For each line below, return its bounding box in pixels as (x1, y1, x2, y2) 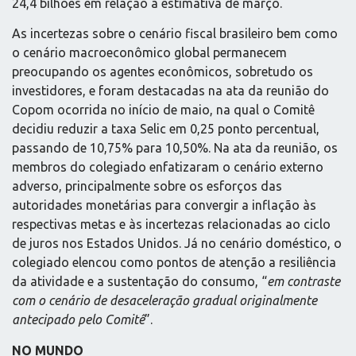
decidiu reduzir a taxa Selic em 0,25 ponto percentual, (12, 122, 319, 137)
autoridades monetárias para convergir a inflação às (12, 198, 316, 213)
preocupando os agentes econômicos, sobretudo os (12, 64, 313, 79)
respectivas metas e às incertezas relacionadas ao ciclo (12, 217, 331, 232)
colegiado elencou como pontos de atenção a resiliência (12, 255, 336, 270)
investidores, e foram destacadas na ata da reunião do (12, 83, 329, 99)
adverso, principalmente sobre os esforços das (12, 179, 282, 194)
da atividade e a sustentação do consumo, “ (12, 274, 267, 289)
